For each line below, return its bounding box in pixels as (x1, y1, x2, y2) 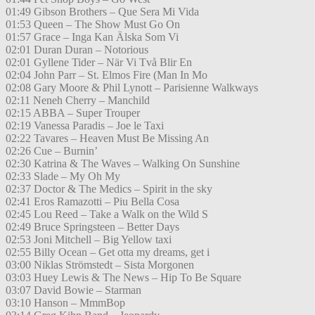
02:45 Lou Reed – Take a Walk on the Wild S (6, 208, 208, 221)
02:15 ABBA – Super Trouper (6, 107, 140, 120)
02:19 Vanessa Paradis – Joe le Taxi (6, 120, 164, 132)
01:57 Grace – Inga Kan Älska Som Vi (6, 31, 179, 44)
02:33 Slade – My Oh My (6, 170, 120, 183)
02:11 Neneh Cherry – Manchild (6, 94, 150, 107)
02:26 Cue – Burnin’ (6, 145, 98, 157)
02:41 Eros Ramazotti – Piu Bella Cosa (6, 195, 179, 208)
